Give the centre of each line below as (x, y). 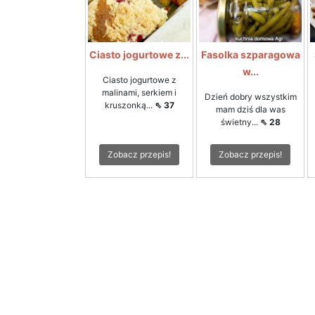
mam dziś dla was (250, 109)
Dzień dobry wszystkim (250, 97)
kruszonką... (129, 105)
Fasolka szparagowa (250, 54)
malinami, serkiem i (139, 92)
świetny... (240, 122)
